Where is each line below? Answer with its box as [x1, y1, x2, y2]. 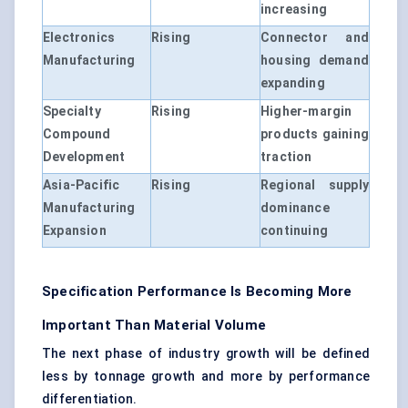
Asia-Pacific [43, 178, 120, 193]
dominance [260, 200, 330, 216]
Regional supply [260, 178, 369, 193]
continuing [260, 223, 328, 239]
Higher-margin [260, 104, 352, 119]
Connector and [260, 30, 369, 46]
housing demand [260, 53, 369, 68]
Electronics [43, 30, 116, 46]
